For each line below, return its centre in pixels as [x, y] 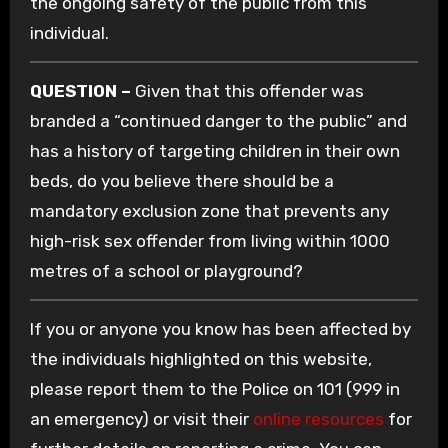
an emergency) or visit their [141, 419]
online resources [318, 419]
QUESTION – [80, 91]
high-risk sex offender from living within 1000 [209, 241]
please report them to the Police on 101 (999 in [214, 389]
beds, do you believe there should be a [181, 181]
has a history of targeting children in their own [214, 151]
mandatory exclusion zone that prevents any [209, 211]
